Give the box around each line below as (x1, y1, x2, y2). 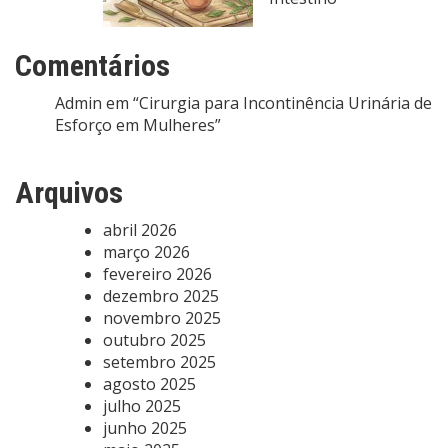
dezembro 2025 (103, 285, 219, 307)
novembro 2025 (103, 307, 221, 329)
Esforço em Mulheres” (55, 114, 221, 136)
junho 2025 (103, 417, 187, 439)
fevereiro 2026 (103, 263, 212, 285)
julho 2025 (103, 395, 181, 417)
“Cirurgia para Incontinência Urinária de (133, 92, 432, 114)
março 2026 (103, 241, 190, 263)
